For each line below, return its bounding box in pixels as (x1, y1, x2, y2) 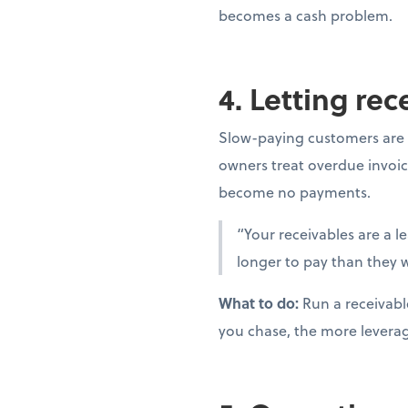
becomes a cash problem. (219, 5, 393, 25)
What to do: (219, 292, 302, 313)
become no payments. (219, 181, 371, 202)
